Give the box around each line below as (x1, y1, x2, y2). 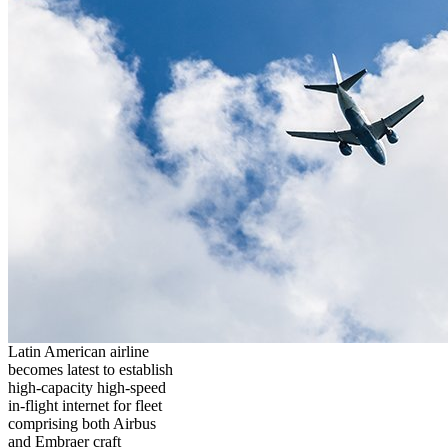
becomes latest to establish (8, 360, 173, 378)
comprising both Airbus (8, 414, 156, 432)
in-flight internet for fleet (8, 396, 162, 414)
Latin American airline (8, 342, 149, 360)
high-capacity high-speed (8, 378, 166, 396)
